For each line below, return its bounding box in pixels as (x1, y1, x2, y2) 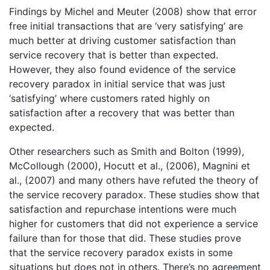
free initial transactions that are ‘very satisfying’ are (9, 20, 243, 33)
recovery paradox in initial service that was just (9, 78, 225, 90)
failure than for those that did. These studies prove (9, 232, 241, 245)
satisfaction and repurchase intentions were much (9, 203, 236, 216)
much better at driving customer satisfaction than (9, 34, 236, 47)
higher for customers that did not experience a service (9, 218, 258, 230)
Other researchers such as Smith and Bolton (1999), (9, 145, 244, 158)
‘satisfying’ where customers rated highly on (9, 92, 210, 105)
